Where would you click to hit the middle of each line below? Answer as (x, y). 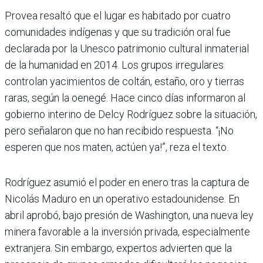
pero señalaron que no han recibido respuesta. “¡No (119, 130)
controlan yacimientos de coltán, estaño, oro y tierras (124, 81)
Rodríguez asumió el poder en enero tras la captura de (127, 182)
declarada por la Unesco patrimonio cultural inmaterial (127, 48)
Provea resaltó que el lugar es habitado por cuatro (118, 15)
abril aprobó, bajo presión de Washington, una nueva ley (129, 215)
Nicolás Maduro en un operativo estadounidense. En (122, 198)
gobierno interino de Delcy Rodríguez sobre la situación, (131, 114)
